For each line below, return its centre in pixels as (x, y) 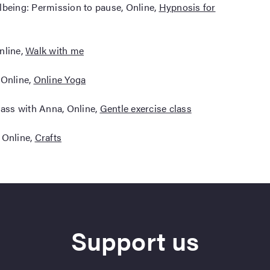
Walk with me (55, 50)
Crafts (48, 137)
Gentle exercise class (146, 108)
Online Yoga (60, 79)
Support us (135, 240)
